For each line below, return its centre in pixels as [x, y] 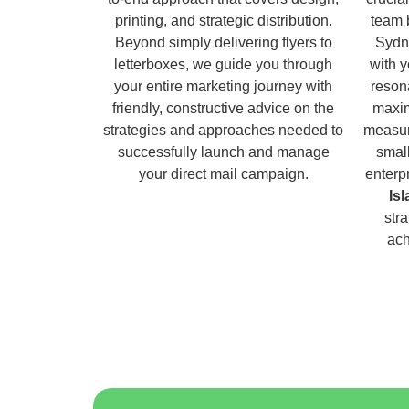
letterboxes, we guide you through [223, 64]
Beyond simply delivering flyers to [223, 42]
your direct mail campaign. [223, 173]
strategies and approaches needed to [223, 130]
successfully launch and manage [223, 152]
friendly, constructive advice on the [223, 108]
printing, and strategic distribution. [223, 20]
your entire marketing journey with [223, 86]
